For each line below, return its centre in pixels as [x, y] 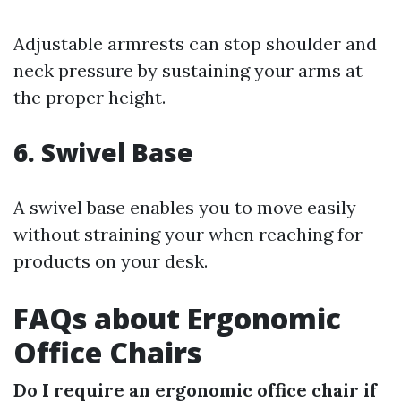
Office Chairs [107, 352]
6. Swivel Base [103, 152]
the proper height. [90, 97]
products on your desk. [111, 260]
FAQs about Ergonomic [177, 318]
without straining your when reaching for [188, 234]
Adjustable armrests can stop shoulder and [195, 43]
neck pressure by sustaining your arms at [188, 70]
